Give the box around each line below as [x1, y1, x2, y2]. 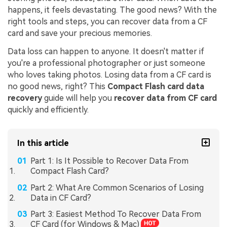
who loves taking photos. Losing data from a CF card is [8, 69, 211, 80]
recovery [8, 93, 42, 103]
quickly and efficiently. [8, 104, 89, 115]
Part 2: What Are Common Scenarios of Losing [30, 182, 204, 193]
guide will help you [42, 93, 114, 103]
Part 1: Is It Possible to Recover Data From [30, 156, 188, 166]
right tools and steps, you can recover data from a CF [8, 17, 207, 27]
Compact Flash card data [107, 81, 204, 91]
